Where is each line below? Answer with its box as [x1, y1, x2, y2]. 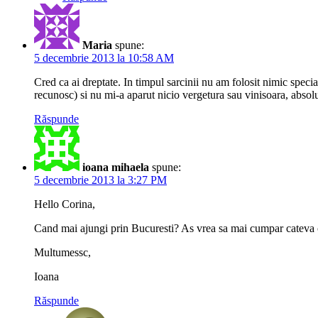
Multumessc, [34, 246, 91, 258]
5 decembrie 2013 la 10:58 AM [34, 51, 174, 64]
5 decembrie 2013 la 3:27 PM [34, 173, 167, 186]
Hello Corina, [34, 197, 95, 210]
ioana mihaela [82, 160, 149, 173]
